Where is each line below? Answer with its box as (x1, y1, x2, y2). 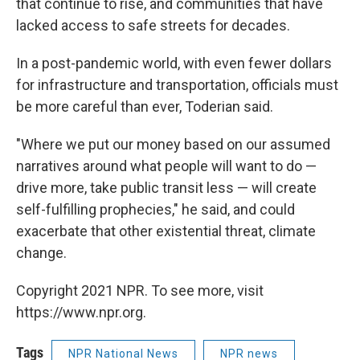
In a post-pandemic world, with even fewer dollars (16, 54, 332, 72)
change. (16, 243, 67, 261)
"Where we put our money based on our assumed (16, 135, 330, 153)
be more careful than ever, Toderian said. (16, 97, 273, 115)
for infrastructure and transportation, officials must (16, 76, 338, 93)
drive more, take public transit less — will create (16, 178, 317, 196)
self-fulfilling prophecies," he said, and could (16, 200, 295, 218)
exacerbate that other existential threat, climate (16, 222, 316, 239)
